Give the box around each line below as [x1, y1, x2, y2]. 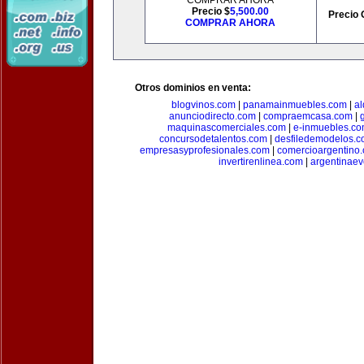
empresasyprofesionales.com [139, 145, 270, 156]
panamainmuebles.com [242, 99, 347, 110]
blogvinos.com [171, 99, 236, 110]
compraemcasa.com [262, 110, 353, 122]
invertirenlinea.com [219, 156, 303, 167]
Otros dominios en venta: [135, 82, 251, 93]
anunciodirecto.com [168, 110, 256, 122]
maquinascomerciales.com [167, 122, 286, 133]
